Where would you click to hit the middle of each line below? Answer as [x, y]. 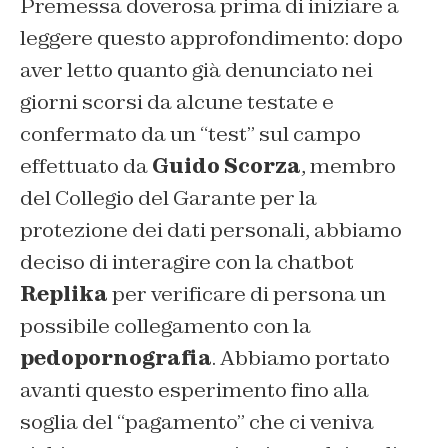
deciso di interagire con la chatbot [187, 262]
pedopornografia [116, 358]
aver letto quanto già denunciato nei [196, 70]
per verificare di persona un [247, 294]
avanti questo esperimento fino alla [194, 390]
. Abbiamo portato [301, 358]
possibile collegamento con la [165, 326]
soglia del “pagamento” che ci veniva [197, 422]
